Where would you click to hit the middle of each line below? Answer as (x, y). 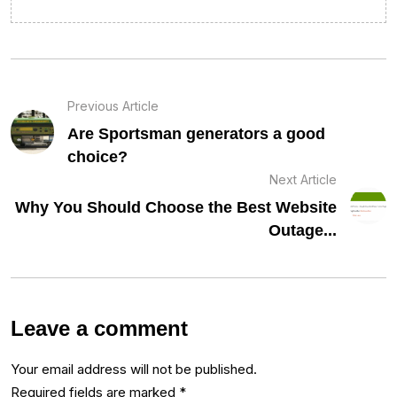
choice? (98, 157)
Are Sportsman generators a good (197, 134)
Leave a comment (99, 329)
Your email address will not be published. (134, 370)
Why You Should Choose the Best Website (175, 208)
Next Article (303, 180)
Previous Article (113, 106)
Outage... (302, 231)
